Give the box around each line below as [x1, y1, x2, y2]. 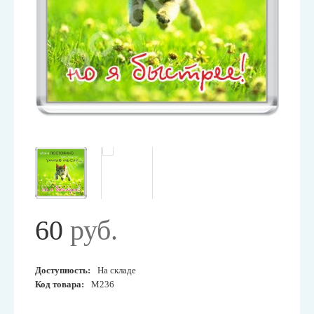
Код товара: [35, 279, 84, 289]
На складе [97, 265, 136, 275]
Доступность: [35, 265, 90, 275]
